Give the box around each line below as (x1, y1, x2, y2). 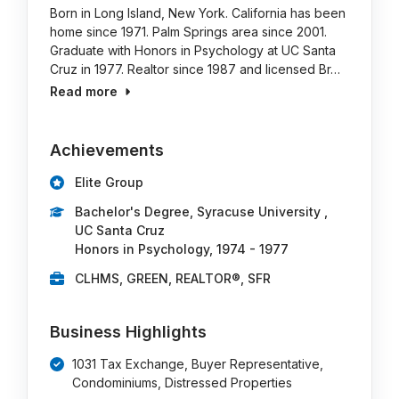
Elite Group (75, 175, 144, 190)
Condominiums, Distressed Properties (72, 375, 293, 390)
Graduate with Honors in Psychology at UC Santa (50, 43, 337, 58)
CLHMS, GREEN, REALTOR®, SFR (75, 271, 272, 286)
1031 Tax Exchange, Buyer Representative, (72, 356, 324, 371)
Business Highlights (50, 322, 208, 341)
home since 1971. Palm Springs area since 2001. (50, 24, 328, 39)
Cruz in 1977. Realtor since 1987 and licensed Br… (50, 61, 341, 77)
